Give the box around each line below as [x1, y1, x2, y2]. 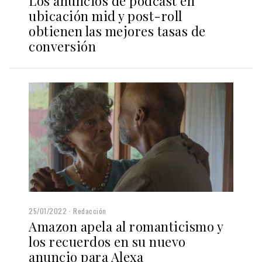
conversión [29, 37, 96, 55]
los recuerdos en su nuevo [29, 233, 186, 251]
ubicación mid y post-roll [29, 6, 182, 25]
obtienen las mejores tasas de [29, 22, 206, 40]
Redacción [73, 206, 106, 216]
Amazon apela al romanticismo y [29, 218, 223, 236]
